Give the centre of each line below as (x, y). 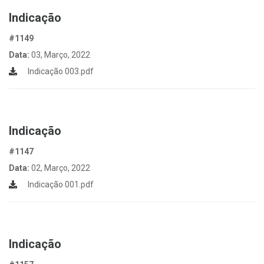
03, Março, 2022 (61, 55)
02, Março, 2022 (61, 168)
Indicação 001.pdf (60, 184)
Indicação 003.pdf (60, 71)
